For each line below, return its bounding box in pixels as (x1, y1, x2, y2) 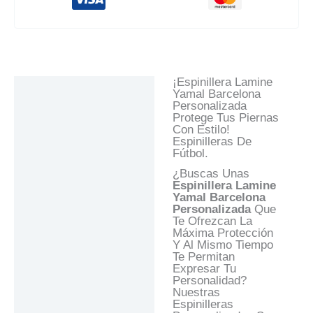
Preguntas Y (23, 154, 92, 168)
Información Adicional (23, 105, 146, 119)
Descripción (23, 81, 90, 95)
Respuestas (23, 166, 88, 180)
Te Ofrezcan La (172, 214, 252, 228)
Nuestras (172, 286, 220, 300)
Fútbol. (172, 147, 208, 161)
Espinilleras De (172, 135, 252, 149)
